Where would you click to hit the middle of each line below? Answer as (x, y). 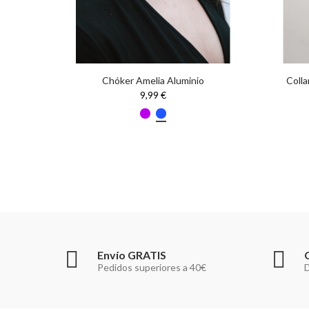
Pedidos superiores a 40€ (152, 267)
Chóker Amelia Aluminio (153, 81)
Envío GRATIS (132, 255)
